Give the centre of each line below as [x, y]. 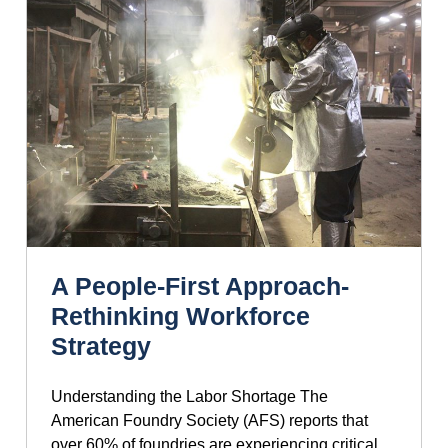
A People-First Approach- [200, 286]
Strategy [101, 346]
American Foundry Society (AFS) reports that [209, 421]
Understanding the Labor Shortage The [189, 397]
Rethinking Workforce [180, 316]
